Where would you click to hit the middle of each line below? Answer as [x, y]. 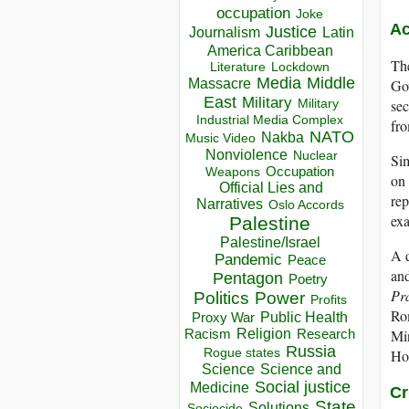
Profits [328, 300]
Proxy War [223, 318]
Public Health [304, 317]
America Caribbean [270, 51]
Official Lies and [271, 188]
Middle [330, 84]
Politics [221, 299]
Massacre [219, 84]
